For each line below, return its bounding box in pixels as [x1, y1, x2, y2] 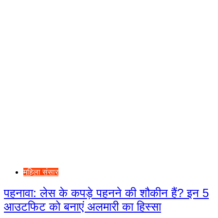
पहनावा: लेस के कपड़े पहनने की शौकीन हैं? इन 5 [4, 186, 209, 200]
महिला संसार [23, 167, 58, 176]
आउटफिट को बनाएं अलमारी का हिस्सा [4, 200, 161, 213]
